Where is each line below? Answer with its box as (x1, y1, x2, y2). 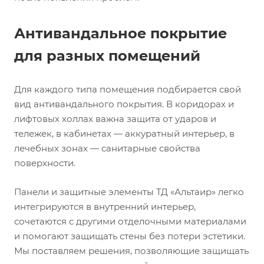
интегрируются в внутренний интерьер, (14, 200, 196, 212)
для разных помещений (14, 47, 200, 64)
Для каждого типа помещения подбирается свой (14, 83, 241, 95)
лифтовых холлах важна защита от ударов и (14, 113, 216, 124)
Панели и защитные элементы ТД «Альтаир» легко (14, 186, 244, 197)
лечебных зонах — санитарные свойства (14, 142, 200, 154)
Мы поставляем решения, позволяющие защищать (14, 245, 249, 256)
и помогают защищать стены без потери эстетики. (14, 230, 245, 242)
